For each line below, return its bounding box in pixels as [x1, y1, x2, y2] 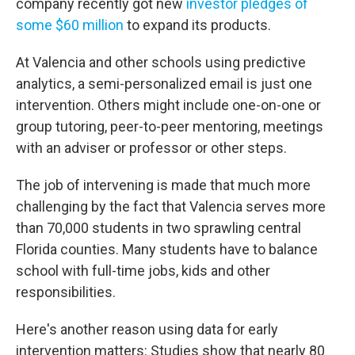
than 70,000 [16, 219, 89, 236]
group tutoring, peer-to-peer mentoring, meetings [16, 118, 323, 135]
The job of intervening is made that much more [16, 177, 311, 193]
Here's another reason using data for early [16, 321, 278, 338]
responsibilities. [16, 284, 116, 300]
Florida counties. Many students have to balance [16, 241, 318, 258]
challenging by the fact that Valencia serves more [16, 198, 326, 215]
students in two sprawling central [92, 219, 301, 236]
